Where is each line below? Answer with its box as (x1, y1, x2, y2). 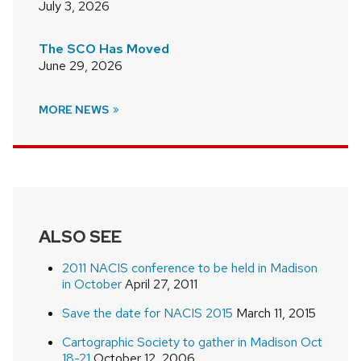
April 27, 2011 (121, 276, 197, 293)
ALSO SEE (39, 226, 122, 248)
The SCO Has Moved (39, 40, 169, 58)
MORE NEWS (39, 102, 111, 118)
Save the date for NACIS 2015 (61, 305, 233, 322)
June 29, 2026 (39, 57, 122, 75)
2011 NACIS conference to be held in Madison (61, 259, 317, 277)
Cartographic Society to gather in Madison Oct (61, 334, 322, 351)
